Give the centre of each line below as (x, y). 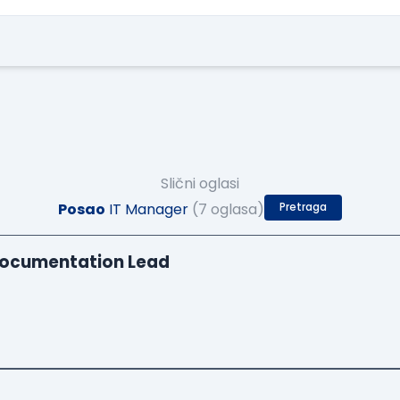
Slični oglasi (200, 184)
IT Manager (147, 210)
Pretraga (303, 208)
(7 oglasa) (228, 210)
